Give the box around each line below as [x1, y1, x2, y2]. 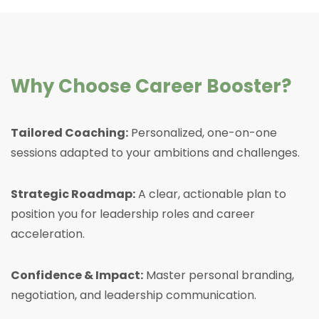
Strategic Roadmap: [11, 186, 135, 203]
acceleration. [11, 226, 85, 243]
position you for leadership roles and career [11, 206, 255, 223]
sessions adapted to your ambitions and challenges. [11, 145, 300, 162]
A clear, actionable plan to [135, 186, 286, 203]
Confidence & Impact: [11, 267, 143, 284]
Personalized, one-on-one [128, 125, 277, 142]
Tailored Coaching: [11, 125, 128, 142]
